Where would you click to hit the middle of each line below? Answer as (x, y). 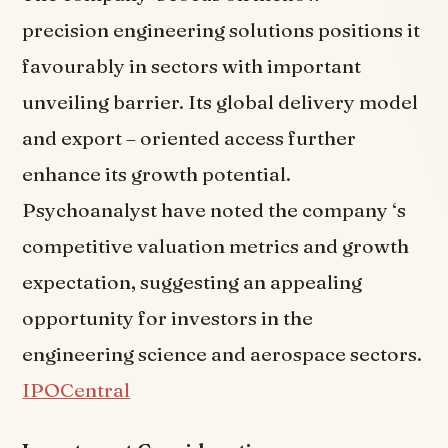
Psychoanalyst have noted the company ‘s (214, 209)
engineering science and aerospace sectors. (222, 353)
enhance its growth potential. (157, 173)
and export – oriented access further (189, 137)
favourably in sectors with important (192, 65)
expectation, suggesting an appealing (192, 281)
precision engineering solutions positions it (221, 29)
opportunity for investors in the (168, 317)
